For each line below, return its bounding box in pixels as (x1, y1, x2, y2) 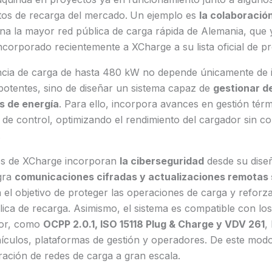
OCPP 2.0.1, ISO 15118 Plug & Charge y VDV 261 (42, 218, 265, 231)
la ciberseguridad (119, 155, 204, 168)
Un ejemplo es (129, 9, 199, 22)
